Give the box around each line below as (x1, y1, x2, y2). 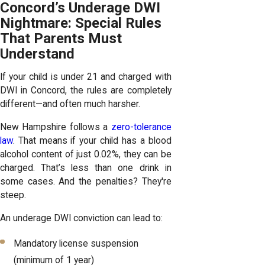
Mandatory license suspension (14, 238, 139, 249)
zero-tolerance (111, 121, 172, 132)
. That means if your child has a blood (13, 135, 172, 146)
